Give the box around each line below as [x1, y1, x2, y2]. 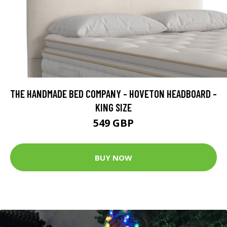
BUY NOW [95, 152, 132, 163]
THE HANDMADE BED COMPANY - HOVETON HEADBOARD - [10, 87, 217, 100]
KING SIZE [95, 101, 132, 113]
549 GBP [93, 116, 134, 130]
